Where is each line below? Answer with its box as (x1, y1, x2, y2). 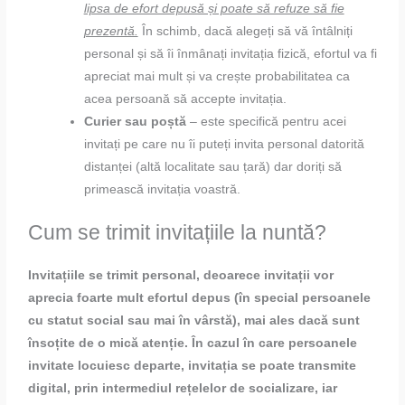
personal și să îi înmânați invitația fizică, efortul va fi (83, 46, 377, 61)
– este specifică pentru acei (185, 114, 346, 128)
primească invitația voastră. (83, 182, 240, 196)
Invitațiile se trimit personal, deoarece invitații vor (28, 268, 334, 283)
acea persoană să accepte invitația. (83, 91, 287, 106)
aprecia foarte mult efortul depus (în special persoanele (28, 291, 372, 306)
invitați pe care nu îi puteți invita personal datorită (83, 137, 364, 151)
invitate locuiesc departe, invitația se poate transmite (28, 359, 357, 373)
